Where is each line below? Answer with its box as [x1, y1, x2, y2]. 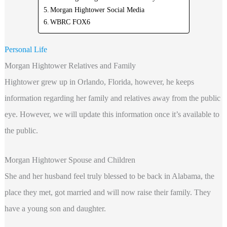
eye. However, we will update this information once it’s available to [4, 110, 219, 119]
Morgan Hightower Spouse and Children [4, 155, 135, 164]
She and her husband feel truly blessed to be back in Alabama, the [4, 171, 214, 180]
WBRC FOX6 [50, 18, 91, 26]
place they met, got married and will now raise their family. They [4, 187, 211, 197]
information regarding [4, 94, 74, 103]
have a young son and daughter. [4, 204, 106, 213]
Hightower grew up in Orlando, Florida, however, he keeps [4, 78, 194, 87]
